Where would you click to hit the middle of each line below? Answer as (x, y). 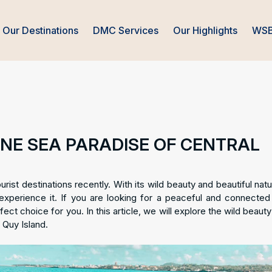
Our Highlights (206, 30)
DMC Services (126, 30)
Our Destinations (41, 30)
